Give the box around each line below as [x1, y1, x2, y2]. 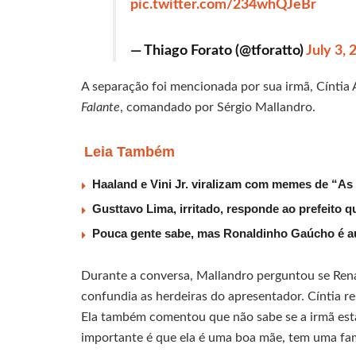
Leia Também [84, 144, 175, 161]
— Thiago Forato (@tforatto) [130, 44, 306, 59]
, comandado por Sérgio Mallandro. [120, 101, 315, 114]
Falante [81, 101, 120, 114]
